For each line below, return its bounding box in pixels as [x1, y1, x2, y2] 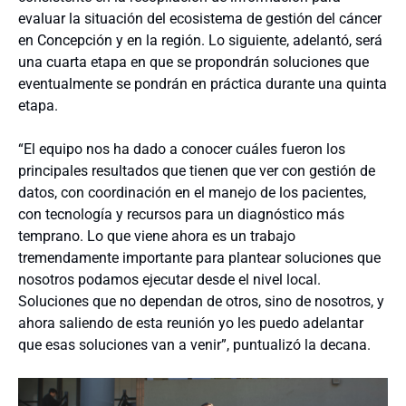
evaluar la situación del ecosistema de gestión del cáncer [18, 9, 382, 27]
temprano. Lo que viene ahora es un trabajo [18, 227, 295, 245]
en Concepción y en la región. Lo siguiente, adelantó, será [18, 31, 382, 49]
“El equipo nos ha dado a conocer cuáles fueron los [18, 140, 345, 158]
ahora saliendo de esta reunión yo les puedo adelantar [18, 314, 363, 332]
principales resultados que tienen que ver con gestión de [18, 161, 375, 179]
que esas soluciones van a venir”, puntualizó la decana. [18, 335, 371, 353]
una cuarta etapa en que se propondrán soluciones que [18, 53, 369, 71]
